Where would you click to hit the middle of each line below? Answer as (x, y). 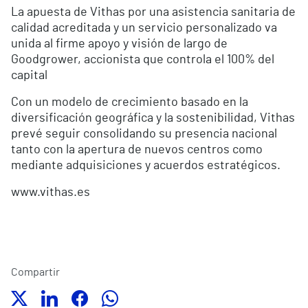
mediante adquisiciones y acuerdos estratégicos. (146, 166)
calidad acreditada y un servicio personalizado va (144, 29)
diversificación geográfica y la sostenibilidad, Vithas (153, 119)
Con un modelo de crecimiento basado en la (130, 103)
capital (29, 76)
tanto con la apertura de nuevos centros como (137, 150)
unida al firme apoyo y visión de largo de (119, 44)
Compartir (35, 273)
